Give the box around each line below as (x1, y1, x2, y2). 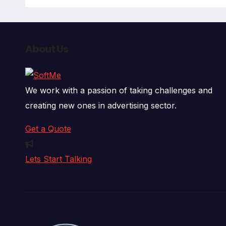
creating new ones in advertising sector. (25, 100, 177, 111)
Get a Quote (25, 124, 71, 134)
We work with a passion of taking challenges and (25, 85, 212, 96)
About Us (25, 42, 68, 56)
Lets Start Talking (25, 154, 92, 164)
